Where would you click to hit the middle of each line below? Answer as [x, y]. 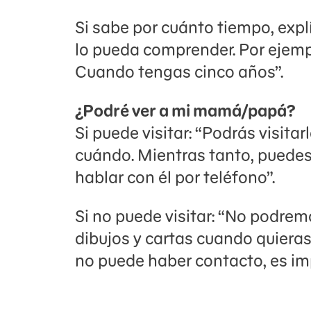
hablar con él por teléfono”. [175, 177]
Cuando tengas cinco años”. [179, 72]
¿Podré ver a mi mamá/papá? [185, 111]
